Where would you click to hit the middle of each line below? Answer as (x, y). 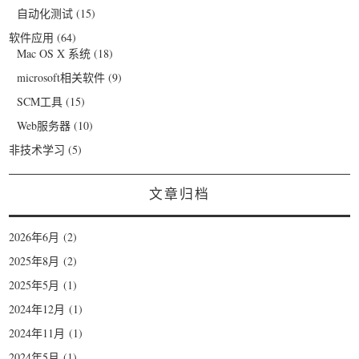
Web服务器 (44, 125)
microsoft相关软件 (61, 77)
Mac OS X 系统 (54, 53)
